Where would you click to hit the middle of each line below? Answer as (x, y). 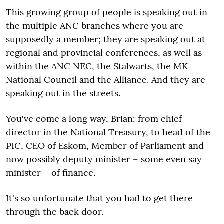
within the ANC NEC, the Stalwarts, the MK (97, 66)
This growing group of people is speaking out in (107, 12)
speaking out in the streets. (63, 93)
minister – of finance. (51, 172)
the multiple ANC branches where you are (95, 25)
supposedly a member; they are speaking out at (106, 39)
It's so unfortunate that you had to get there (99, 198)
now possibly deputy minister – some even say (104, 159)
